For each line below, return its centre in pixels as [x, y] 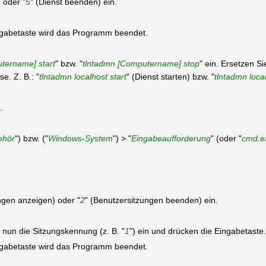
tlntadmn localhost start [83, 77]
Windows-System [80, 138]
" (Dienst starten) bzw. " [170, 77]
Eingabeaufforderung [171, 138]
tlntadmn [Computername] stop [141, 64]
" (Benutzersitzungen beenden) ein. [151, 200]
